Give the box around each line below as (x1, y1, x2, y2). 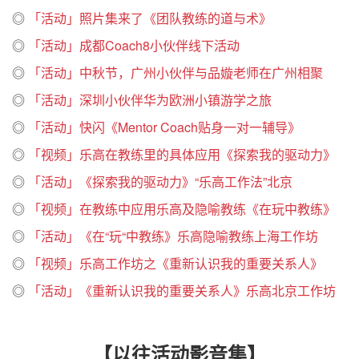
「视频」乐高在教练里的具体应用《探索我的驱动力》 (28, 144, 336, 163)
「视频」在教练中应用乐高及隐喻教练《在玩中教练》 (28, 199, 336, 218)
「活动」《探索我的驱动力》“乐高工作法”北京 (28, 171, 292, 191)
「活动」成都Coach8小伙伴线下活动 (28, 35, 240, 54)
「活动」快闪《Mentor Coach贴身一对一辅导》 (28, 117, 301, 136)
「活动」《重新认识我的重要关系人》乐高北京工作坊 (28, 280, 336, 300)
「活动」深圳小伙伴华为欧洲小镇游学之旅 (28, 90, 272, 109)
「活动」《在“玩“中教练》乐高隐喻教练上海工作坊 (28, 226, 318, 245)
